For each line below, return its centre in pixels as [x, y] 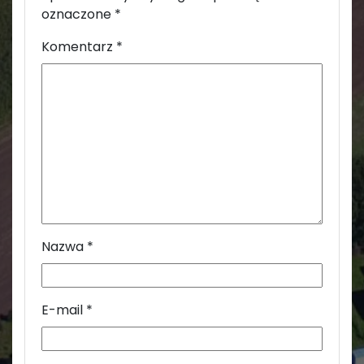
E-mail [64, 310]
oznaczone [78, 14]
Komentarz [79, 46]
